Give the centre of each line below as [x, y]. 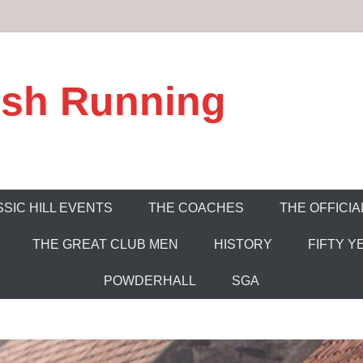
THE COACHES [196, 208]
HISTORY [243, 244]
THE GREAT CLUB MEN [105, 244]
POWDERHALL [150, 281]
